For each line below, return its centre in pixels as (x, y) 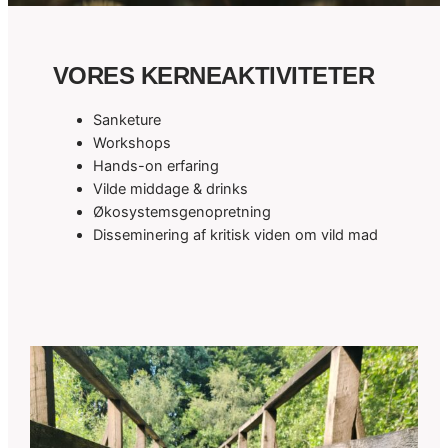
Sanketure (126, 119)
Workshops (131, 142)
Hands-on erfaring (155, 165)
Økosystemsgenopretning (181, 211)
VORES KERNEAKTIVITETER (213, 75)
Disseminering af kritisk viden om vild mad (235, 234)
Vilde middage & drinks (170, 188)
